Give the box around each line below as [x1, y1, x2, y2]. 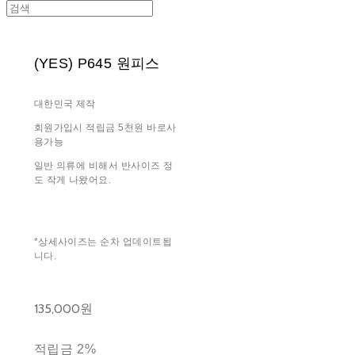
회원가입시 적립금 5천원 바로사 [33, 121, 177, 133]
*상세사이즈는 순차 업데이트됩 [33, 235, 173, 247]
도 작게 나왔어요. [33, 174, 112, 185]
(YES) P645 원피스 [33, 55, 160, 71]
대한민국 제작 [33, 97, 96, 109]
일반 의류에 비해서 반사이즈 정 [33, 159, 174, 171]
